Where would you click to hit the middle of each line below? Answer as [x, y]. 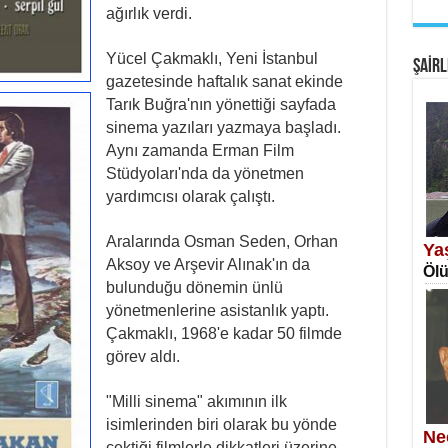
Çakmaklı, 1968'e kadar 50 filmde [223, 333]
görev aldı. [142, 356]
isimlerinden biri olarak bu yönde [221, 424]
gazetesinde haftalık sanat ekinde [224, 81]
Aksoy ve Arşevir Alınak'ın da [207, 264]
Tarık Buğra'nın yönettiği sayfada [220, 104]
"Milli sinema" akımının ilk [196, 401]
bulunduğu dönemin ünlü [194, 287]
